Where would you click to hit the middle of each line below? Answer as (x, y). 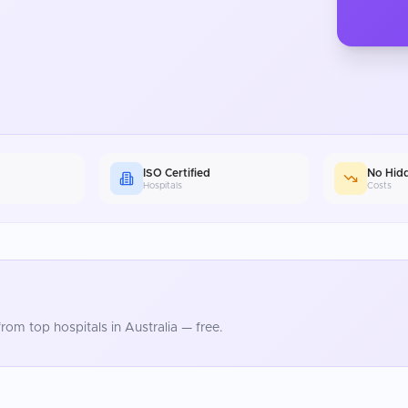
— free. (200, 328)
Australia (151, 328)
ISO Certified (176, 173)
